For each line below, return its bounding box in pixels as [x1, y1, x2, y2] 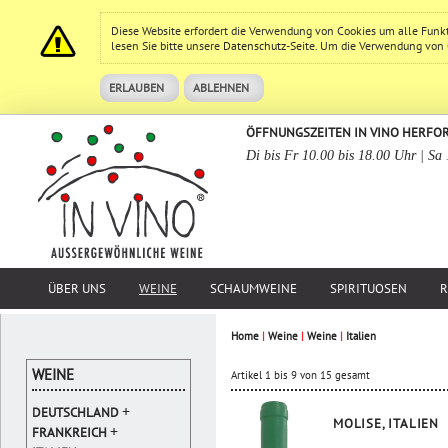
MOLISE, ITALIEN [333, 415, 439, 432]
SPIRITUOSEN [330, 280, 407, 297]
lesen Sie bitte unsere [111, 38, 223, 53]
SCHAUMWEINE [210, 280, 297, 297]
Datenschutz [223, 38, 286, 53]
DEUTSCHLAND [32, 404, 119, 421]
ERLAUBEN [109, 80, 164, 95]
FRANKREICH [32, 424, 107, 441]
